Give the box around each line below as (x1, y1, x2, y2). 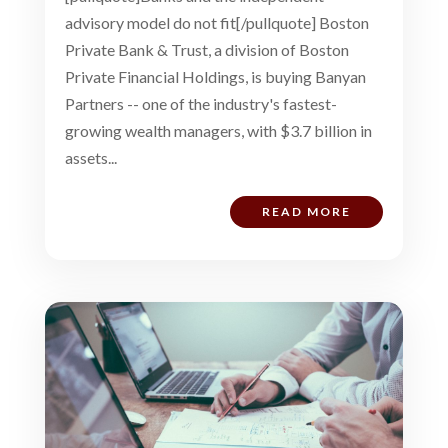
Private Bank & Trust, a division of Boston (64, 39, 349, 59)
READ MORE (262, 203, 352, 219)
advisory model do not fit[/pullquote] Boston (64, 12, 369, 32)
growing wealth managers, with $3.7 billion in (64, 120, 372, 140)
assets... (64, 147, 117, 167)
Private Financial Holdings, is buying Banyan (64, 66, 366, 86)
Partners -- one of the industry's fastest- (64, 93, 337, 113)
